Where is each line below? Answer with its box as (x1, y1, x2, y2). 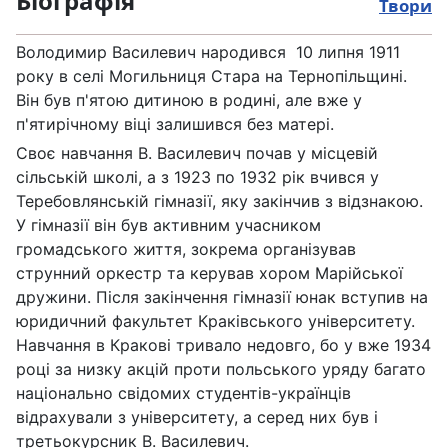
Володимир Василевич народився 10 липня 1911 (16, 41, 400, 62)
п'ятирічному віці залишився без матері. (16, 113, 334, 134)
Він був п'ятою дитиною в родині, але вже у (16, 89, 362, 110)
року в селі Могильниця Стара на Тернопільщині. (16, 65, 407, 86)
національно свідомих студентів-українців (16, 382, 351, 403)
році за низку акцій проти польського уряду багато (16, 358, 426, 379)
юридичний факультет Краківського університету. (16, 310, 415, 331)
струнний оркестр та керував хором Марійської (16, 262, 403, 283)
